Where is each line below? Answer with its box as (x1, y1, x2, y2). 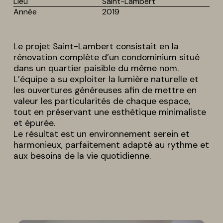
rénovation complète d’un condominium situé (13, 51, 200, 63)
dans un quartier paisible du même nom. (13, 62, 179, 74)
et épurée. (13, 117, 55, 128)
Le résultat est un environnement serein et (13, 128, 190, 139)
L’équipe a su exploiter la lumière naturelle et (13, 73, 199, 85)
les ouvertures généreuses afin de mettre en (13, 84, 197, 96)
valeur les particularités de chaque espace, (13, 95, 190, 107)
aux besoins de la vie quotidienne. (13, 150, 151, 161)
